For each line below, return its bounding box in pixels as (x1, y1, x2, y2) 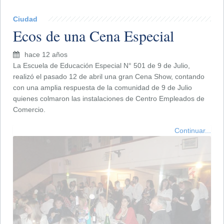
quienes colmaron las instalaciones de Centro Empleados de (13, 94, 204, 103)
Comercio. (13, 105, 45, 114)
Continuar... (174, 126, 211, 135)
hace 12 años (24, 50, 67, 59)
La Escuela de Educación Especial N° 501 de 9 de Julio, (13, 61, 190, 70)
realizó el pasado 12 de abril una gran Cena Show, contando (13, 72, 204, 81)
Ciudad (13, 15, 37, 23)
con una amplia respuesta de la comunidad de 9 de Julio (13, 83, 192, 92)
